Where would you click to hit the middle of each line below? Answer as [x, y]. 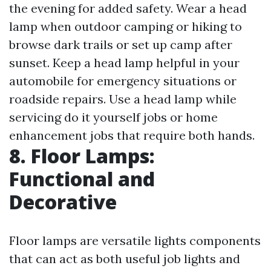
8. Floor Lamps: [82, 156]
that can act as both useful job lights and [125, 259]
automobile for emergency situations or [123, 81]
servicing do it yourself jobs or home [113, 117]
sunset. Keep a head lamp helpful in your [124, 63]
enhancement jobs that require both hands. [132, 135]
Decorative [63, 202]
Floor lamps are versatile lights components [135, 241]
